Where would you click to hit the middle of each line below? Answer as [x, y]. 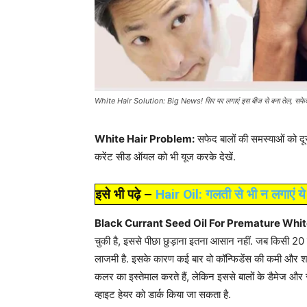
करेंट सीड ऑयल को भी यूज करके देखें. [165, 157]
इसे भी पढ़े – [125, 195]
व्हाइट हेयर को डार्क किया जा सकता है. [163, 295]
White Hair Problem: [145, 139]
